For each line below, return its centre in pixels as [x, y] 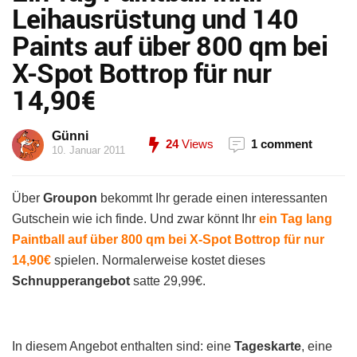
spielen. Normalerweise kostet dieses [158, 260]
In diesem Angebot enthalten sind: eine [123, 346]
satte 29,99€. [168, 281]
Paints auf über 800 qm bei [170, 45]
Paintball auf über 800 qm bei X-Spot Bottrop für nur [168, 239]
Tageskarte [268, 346]
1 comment [282, 144]
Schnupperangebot [71, 281]
